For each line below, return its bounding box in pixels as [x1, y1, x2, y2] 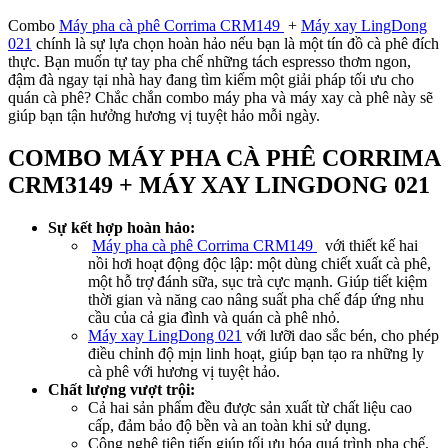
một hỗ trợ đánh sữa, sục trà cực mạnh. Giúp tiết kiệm [88, 272, 427, 290]
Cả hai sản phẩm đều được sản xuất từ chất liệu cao [88, 398, 412, 416]
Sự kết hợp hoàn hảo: [48, 218, 195, 236]
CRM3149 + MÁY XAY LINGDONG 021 [8, 171, 430, 198]
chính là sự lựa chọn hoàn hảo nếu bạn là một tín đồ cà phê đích [32, 35, 439, 53]
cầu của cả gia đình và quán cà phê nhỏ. [88, 308, 340, 326]
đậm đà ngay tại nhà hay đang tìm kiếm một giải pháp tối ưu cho [8, 71, 414, 89]
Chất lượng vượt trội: [48, 380, 195, 398]
